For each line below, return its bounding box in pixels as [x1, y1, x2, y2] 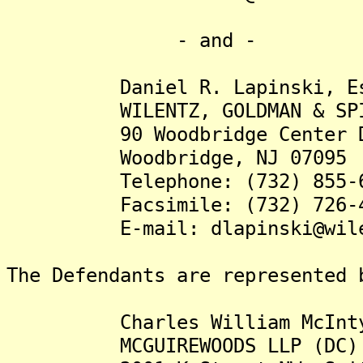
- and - [6, 28, 256, 52]
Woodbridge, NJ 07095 [6, 146, 347, 169]
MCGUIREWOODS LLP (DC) [6, 334, 358, 357]
